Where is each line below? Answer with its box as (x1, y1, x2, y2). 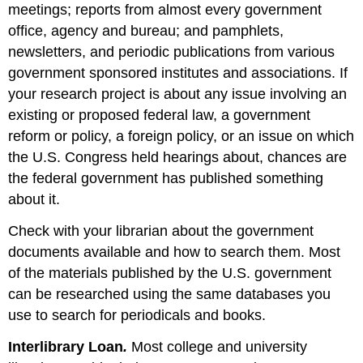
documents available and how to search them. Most (8, 243, 341, 260)
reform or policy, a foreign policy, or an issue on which (8, 128, 355, 145)
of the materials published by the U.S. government (8, 264, 332, 281)
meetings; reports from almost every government (8, 2, 322, 19)
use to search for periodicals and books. (8, 306, 267, 323)
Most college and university (131, 338, 308, 355)
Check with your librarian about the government (8, 222, 314, 239)
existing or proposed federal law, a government (8, 107, 311, 124)
